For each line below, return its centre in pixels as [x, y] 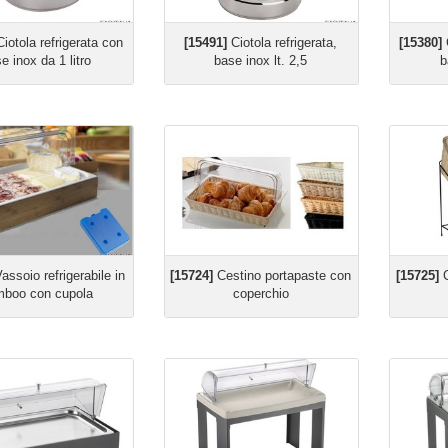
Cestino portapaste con [282, 275]
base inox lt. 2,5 [261, 60]
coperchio [260, 293]
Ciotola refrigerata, [282, 42]
